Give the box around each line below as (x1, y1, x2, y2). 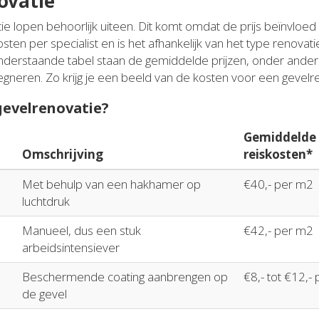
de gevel (22, 286, 67, 303)
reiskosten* (244, 146, 313, 163)
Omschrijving (22, 146, 103, 163)
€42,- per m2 (244, 222, 313, 239)
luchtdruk (22, 193, 70, 210)
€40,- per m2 (244, 176, 313, 193)
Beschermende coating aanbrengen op (22, 268, 228, 286)
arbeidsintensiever (22, 239, 120, 256)
